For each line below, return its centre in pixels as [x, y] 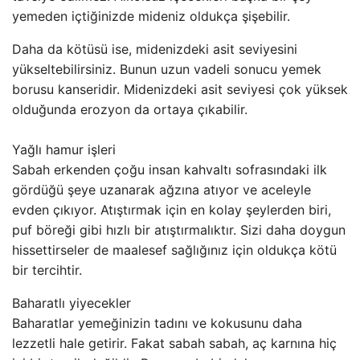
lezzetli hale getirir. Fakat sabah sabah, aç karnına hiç [174, 343]
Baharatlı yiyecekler [74, 303]
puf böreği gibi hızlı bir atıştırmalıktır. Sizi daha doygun [179, 230]
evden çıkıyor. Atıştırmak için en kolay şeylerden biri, [172, 210]
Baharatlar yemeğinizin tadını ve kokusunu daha [157, 323]
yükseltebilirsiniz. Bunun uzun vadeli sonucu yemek [167, 69]
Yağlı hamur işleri [66, 149]
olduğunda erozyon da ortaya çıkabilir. [130, 109]
